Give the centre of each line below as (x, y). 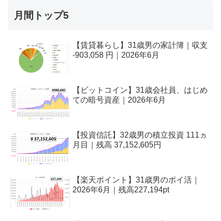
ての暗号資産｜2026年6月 (119, 100)
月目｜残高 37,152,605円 (117, 145)
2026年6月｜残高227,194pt (121, 189)
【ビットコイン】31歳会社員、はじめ (140, 90)
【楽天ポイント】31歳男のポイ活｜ (136, 180)
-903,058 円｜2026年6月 (116, 55)
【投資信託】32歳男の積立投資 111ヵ (140, 135)
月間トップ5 (41, 16)
